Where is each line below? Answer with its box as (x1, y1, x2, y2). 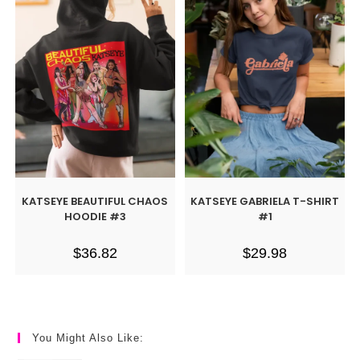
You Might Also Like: (32, 332, 145, 345)
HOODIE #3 (63, 208, 126, 224)
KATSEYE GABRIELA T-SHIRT (190, 193, 340, 209)
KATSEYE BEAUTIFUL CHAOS (22, 193, 169, 209)
